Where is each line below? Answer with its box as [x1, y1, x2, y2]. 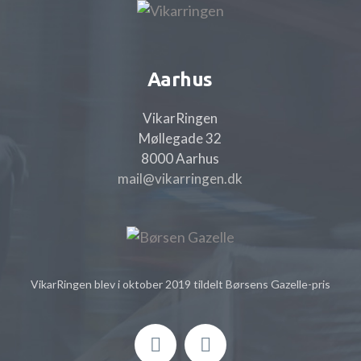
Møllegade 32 [138, 129, 222, 147]
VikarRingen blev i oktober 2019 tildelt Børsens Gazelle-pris [31, 276, 330, 291]
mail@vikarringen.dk [117, 169, 243, 187]
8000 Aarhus [140, 149, 219, 167]
